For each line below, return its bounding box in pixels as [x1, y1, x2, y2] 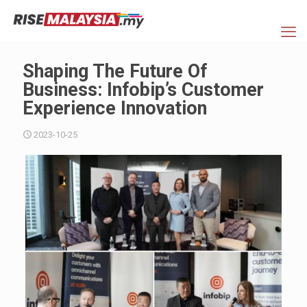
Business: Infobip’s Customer [23, 79, 264, 101]
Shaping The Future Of [23, 60, 207, 82]
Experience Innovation [23, 97, 207, 119]
